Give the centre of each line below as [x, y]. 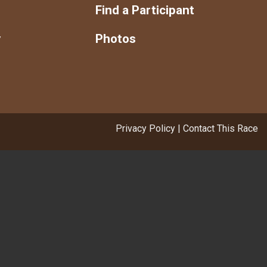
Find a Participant [145, 10]
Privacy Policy [145, 128]
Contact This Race [221, 128]
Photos [115, 38]
